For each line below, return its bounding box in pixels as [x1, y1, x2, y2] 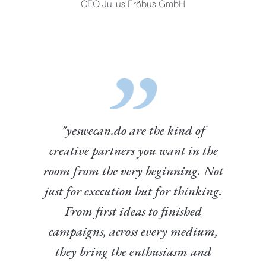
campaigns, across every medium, [49, 223, 218, 240]
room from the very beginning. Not [43, 162, 223, 179]
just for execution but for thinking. [45, 182, 222, 199]
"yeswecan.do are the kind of [61, 122, 205, 139]
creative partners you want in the [49, 142, 218, 159]
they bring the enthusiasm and [55, 243, 211, 260]
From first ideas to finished [65, 202, 202, 220]
